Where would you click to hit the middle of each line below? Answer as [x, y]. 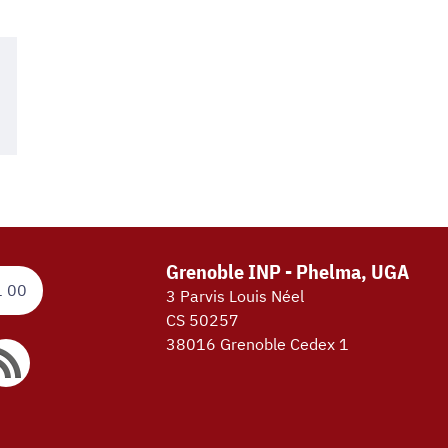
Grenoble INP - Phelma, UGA [287, 271]
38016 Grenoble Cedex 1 [257, 343]
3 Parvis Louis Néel [235, 295]
